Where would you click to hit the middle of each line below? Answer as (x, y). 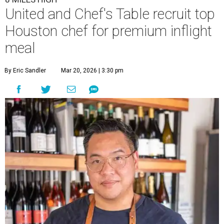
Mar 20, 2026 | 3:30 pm (92, 71)
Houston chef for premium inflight (108, 31)
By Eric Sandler (25, 71)
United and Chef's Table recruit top (110, 14)
